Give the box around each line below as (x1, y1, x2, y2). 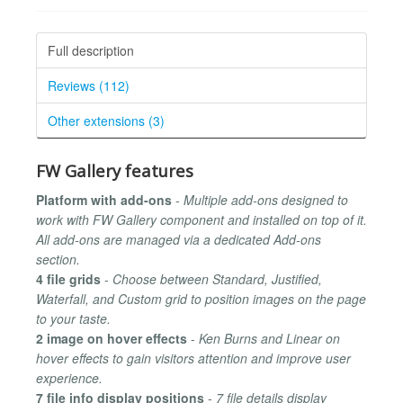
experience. (36, 369, 103, 388)
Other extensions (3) (48, 111, 165, 130)
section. (36, 250, 80, 269)
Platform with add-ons (36, 191, 172, 210)
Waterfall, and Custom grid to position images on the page (36, 290, 366, 309)
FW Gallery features (36, 158, 193, 182)
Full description (48, 40, 134, 59)
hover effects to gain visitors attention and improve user (36, 349, 351, 368)
